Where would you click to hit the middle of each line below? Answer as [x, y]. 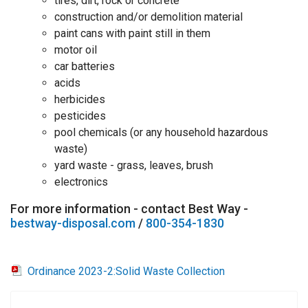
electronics [82, 181]
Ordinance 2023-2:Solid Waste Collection [126, 271]
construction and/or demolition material [148, 16]
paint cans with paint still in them [132, 33]
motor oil [76, 49]
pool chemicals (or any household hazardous [161, 132]
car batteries [85, 66]
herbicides [80, 99]
